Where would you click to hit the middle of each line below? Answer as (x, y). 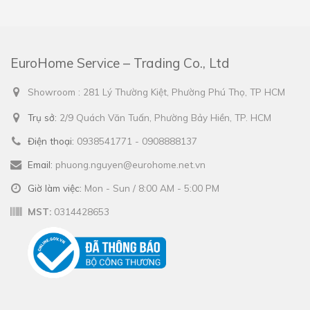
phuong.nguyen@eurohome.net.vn (130, 164)
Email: (40, 164)
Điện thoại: (51, 140)
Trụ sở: (42, 117)
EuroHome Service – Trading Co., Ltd (120, 63)
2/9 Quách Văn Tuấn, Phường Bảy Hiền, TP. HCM (165, 117)
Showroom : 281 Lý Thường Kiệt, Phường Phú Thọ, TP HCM (156, 91)
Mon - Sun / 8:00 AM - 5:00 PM (152, 188)
